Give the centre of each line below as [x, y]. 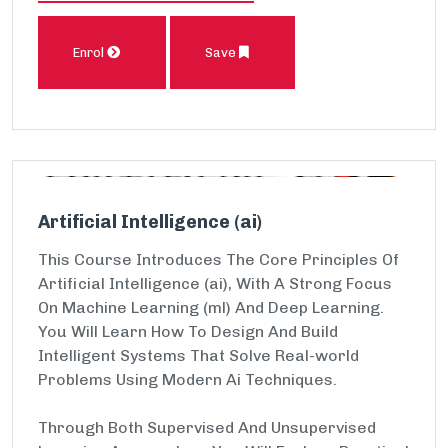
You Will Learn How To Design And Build [188, 331]
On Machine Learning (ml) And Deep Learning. [211, 307]
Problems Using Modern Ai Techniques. [187, 379]
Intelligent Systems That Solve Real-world [198, 355]
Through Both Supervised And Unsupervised [207, 427]
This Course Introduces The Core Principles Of [218, 259]
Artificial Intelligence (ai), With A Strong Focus [215, 283]
